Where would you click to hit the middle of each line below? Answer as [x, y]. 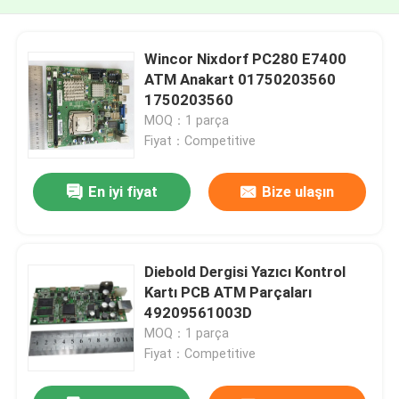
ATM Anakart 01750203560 [240, 79]
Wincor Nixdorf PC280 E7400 [246, 58]
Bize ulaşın [297, 192]
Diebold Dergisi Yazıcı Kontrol [245, 271]
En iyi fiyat [122, 192]
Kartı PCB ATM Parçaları [228, 292]
